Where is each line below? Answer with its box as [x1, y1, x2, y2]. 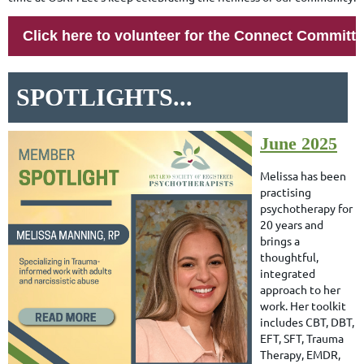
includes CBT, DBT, [260, 314, 354, 329]
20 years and [260, 216, 323, 232]
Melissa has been [260, 167, 346, 183]
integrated [260, 265, 315, 280]
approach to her [260, 281, 340, 297]
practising [260, 184, 311, 199]
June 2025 [260, 132, 337, 154]
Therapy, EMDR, [260, 346, 340, 362]
